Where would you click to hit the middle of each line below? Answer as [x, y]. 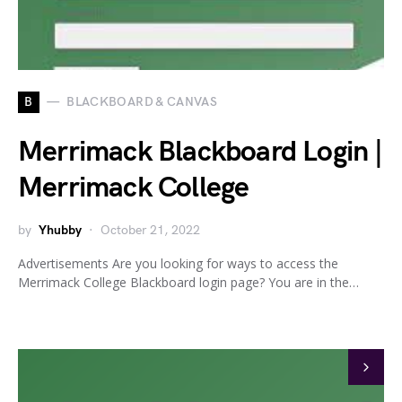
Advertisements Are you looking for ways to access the [178, 263]
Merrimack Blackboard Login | [201, 152]
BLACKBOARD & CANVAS [142, 102]
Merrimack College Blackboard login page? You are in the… [188, 282]
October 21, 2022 [150, 230]
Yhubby [60, 230]
